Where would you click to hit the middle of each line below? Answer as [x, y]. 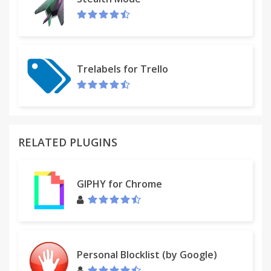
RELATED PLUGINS [68, 142]
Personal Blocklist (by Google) [147, 254]
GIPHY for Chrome [119, 184]
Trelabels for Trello [122, 69]
